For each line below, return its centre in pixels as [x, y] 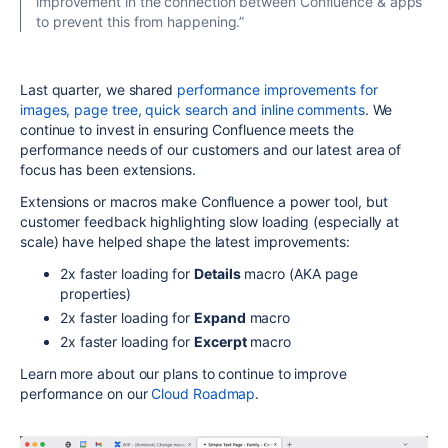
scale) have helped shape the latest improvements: [185, 241]
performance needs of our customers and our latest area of [211, 149]
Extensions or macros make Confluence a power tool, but [204, 201]
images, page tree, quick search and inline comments [192, 109]
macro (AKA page [299, 273]
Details [217, 273]
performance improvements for [277, 89]
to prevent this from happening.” [140, 21]
